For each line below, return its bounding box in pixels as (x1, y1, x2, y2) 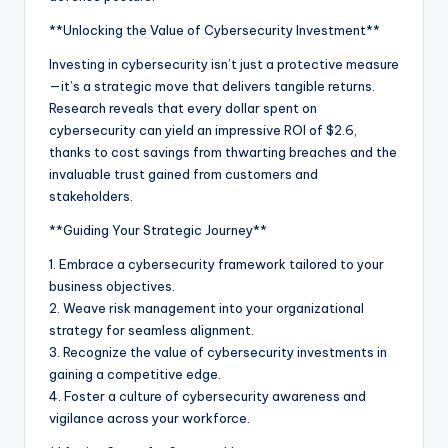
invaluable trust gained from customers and (49, 165, 318, 182)
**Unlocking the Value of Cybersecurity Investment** (49, 21, 380, 38)
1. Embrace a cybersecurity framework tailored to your (49, 255, 384, 272)
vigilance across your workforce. (49, 409, 250, 426)
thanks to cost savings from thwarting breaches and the (49, 143, 397, 160)
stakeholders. (49, 187, 133, 204)
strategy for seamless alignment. (49, 321, 254, 338)
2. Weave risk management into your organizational (49, 299, 364, 316)
